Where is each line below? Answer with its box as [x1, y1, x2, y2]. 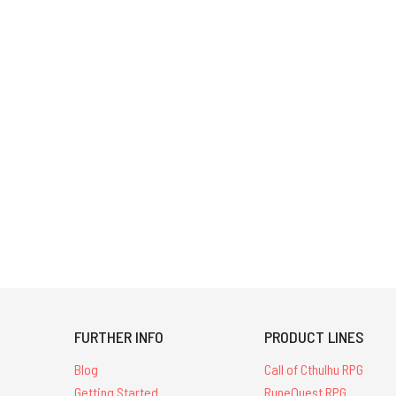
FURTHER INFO [74, 326, 164, 346]
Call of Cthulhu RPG [264, 360, 364, 377]
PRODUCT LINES [264, 326, 365, 346]
